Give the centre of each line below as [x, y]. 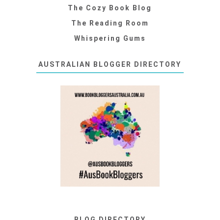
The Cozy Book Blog [110, 8]
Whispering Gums [110, 39]
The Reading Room [110, 23]
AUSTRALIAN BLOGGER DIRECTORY [110, 65]
